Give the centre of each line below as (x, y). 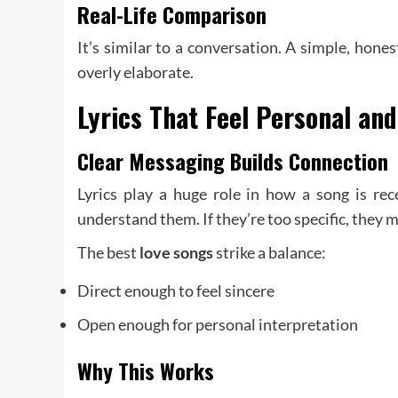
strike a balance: (270, 253)
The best (108, 253)
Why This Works (146, 371)
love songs (176, 253)
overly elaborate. (135, 72)
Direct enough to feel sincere (176, 291)
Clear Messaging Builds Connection (233, 161)
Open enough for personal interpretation (218, 325)
